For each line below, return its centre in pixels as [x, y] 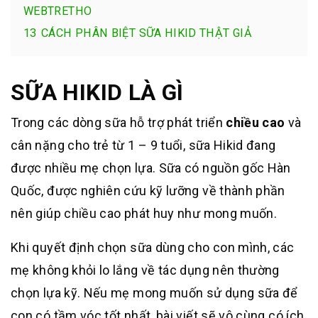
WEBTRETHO [58, 11]
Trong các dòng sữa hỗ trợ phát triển [119, 122]
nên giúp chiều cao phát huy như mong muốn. [144, 213]
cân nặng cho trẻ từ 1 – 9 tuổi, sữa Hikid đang [143, 145]
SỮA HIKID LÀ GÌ [97, 92]
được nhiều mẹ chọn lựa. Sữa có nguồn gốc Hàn [151, 168]
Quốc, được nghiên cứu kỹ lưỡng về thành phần [148, 190]
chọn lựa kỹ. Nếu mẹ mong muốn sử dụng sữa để [154, 292]
